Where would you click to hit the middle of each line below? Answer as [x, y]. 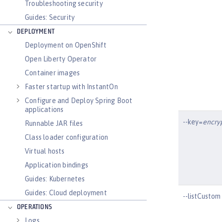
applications [44, 110]
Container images [53, 73]
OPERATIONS [34, 207]
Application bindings [56, 165]
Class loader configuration [67, 137]
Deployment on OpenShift [66, 45]
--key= [193, 122]
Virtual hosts [45, 151]
